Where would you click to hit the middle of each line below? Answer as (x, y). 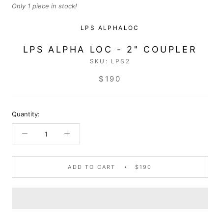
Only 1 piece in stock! (44, 6)
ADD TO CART (92, 167)
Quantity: (26, 114)
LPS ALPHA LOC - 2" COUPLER (110, 50)
